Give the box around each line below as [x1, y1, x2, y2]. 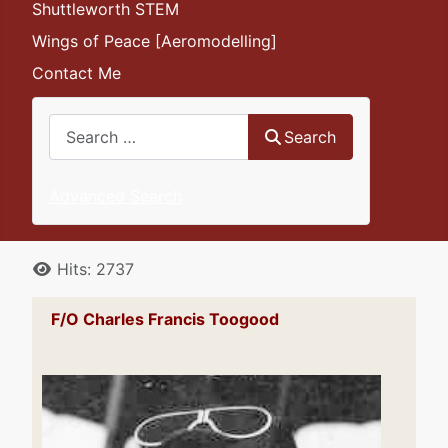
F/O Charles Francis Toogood [47, 308, 279, 329]
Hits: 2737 [57, 258, 134, 279]
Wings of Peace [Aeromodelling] [32, 31, 277, 52]
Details [31, 257, 85, 278]
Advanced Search [49, 185, 182, 206]
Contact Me [32, 63, 121, 84]
